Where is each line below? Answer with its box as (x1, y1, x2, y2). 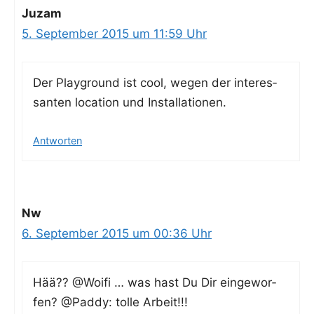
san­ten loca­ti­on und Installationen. (33, 95, 226, 110)
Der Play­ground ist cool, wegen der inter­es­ (33, 76, 277, 90)
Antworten (33, 134, 82, 146)
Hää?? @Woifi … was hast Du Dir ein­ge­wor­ (33, 275, 276, 290)
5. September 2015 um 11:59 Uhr (22, 26, 207, 41)
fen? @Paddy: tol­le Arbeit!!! (33, 295, 188, 310)
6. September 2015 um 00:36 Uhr (22, 226, 212, 240)
